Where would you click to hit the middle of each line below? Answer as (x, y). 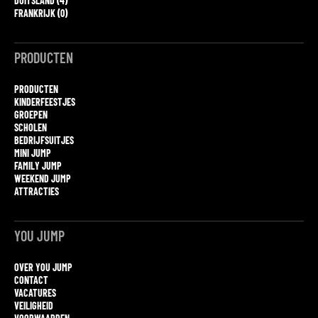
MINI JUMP (33, 153)
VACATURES (35, 292)
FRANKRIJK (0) (41, 13)
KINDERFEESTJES (45, 102)
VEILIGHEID (34, 305)
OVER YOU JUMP (43, 267)
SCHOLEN (31, 127)
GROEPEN (31, 114)
